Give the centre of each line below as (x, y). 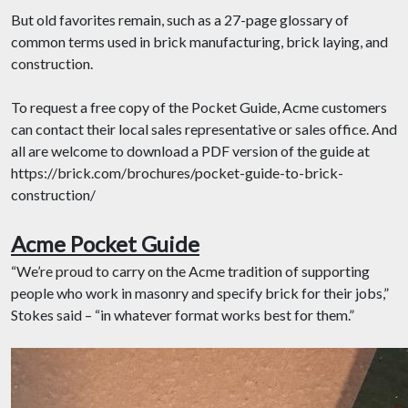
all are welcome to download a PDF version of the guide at (190, 151)
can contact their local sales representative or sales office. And (204, 129)
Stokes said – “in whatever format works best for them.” (183, 315)
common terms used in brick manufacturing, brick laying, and (199, 41)
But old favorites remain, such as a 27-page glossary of (180, 20)
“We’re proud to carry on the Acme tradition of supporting (190, 271)
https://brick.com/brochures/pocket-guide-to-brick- (177, 173)
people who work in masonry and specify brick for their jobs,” (200, 293)
